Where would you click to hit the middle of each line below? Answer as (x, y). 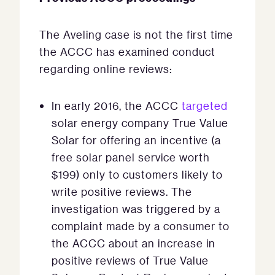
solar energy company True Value (140, 123)
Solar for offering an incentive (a (136, 140)
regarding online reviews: (106, 69)
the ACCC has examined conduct (127, 52)
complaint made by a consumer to (141, 226)
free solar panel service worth (131, 157)
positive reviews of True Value (130, 261)
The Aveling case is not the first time (136, 35)
